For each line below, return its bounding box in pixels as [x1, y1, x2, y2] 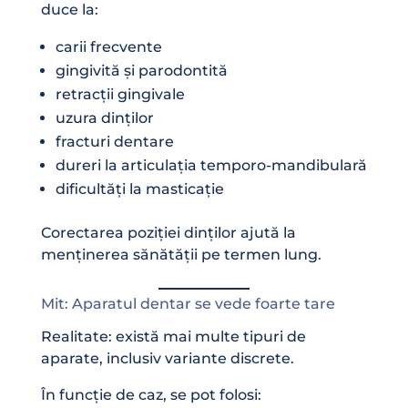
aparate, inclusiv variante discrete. [40, 349, 294, 367]
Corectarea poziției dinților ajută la [40, 223, 296, 241]
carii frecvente [55, 37, 162, 56]
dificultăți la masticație [55, 179, 224, 198]
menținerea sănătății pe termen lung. [40, 245, 321, 263]
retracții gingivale [55, 85, 185, 103]
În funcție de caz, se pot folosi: [40, 385, 261, 403]
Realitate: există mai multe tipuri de [40, 327, 306, 345]
